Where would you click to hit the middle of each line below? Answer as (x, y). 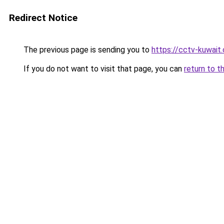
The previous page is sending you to (86, 50)
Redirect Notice (43, 18)
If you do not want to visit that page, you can (103, 69)
